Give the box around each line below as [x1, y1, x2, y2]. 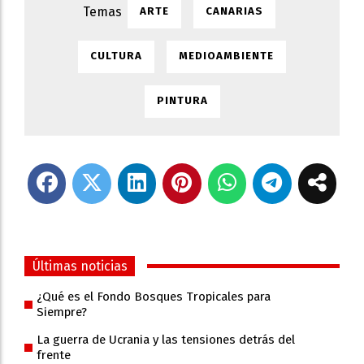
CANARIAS [206, 5, 263, 19]
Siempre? [36, 305, 87, 320]
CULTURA [90, 50, 142, 63]
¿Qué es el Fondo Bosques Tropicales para [36, 289, 271, 305]
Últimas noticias [32, 258, 128, 275]
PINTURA [156, 94, 208, 108]
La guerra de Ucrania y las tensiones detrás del [36, 332, 295, 348]
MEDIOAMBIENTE [179, 50, 274, 63]
